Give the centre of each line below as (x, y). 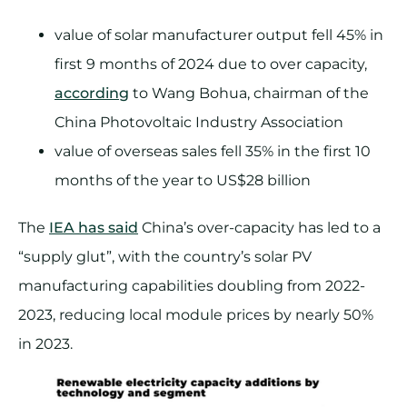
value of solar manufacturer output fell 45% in (219, 35)
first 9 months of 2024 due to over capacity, (211, 64)
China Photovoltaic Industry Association (199, 122)
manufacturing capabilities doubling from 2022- (192, 285)
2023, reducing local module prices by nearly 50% (196, 314)
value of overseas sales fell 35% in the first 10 (213, 151)
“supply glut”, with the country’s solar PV (165, 256)
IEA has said (94, 227)
